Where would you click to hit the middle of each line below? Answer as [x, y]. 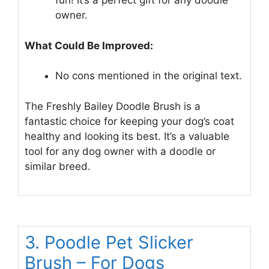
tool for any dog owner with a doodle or [120, 151]
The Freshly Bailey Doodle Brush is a [113, 106]
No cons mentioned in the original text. [149, 76]
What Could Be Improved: [89, 45]
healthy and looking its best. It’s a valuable [127, 136]
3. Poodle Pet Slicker [109, 243]
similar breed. [58, 166]
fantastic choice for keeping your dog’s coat [129, 121]
